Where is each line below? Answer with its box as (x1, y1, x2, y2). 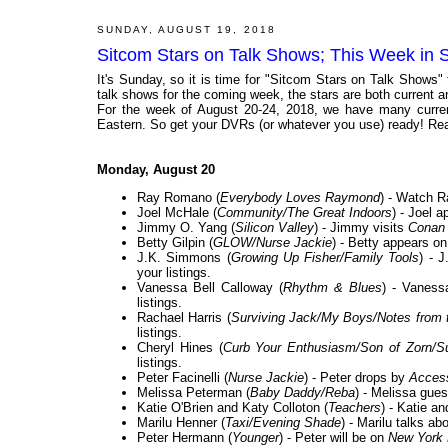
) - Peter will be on (279, 430, 388, 446)
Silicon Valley (235, 220, 314, 236)
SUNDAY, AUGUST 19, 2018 (97, 23, 276, 35)
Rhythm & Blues (283, 280, 382, 296)
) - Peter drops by (304, 370, 409, 386)
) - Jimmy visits (314, 220, 408, 236)
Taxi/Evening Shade (225, 415, 341, 431)
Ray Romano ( (137, 190, 220, 206)
